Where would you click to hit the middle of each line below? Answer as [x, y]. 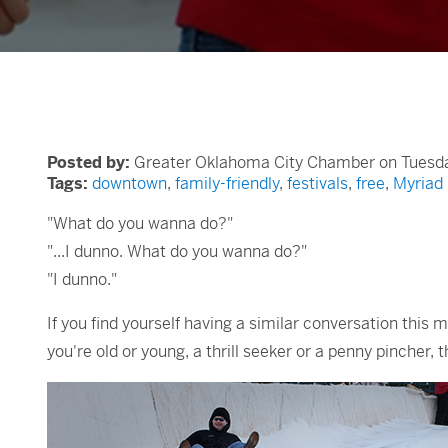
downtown [129, 183]
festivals [317, 183]
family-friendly [227, 183]
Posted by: [88, 162]
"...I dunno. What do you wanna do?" [177, 251]
